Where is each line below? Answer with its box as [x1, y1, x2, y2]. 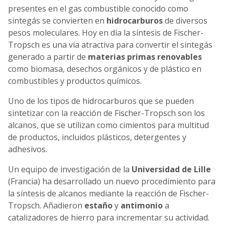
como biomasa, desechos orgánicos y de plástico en [8, 63, 201, 74]
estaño [84, 199, 113, 211]
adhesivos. [8, 143, 47, 155]
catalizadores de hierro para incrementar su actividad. [8, 211, 209, 223]
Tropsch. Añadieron [8, 199, 84, 211]
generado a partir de [8, 51, 88, 62]
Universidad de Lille [132, 163, 211, 175]
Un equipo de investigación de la [8, 163, 132, 175]
